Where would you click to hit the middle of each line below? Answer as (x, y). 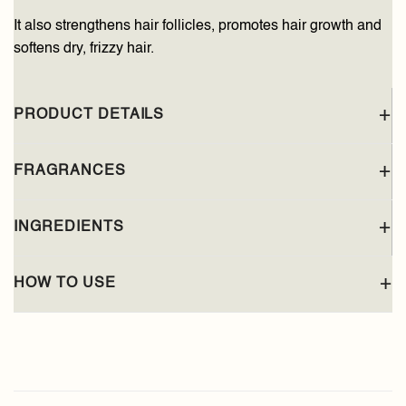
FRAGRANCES (70, 171)
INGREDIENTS (69, 227)
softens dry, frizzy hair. (84, 48)
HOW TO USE (65, 283)
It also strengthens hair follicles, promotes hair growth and (198, 26)
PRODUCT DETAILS (89, 115)
